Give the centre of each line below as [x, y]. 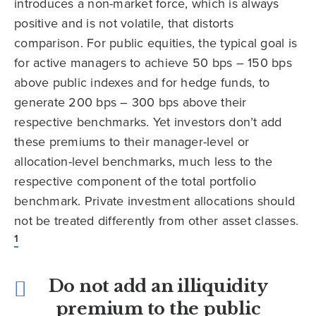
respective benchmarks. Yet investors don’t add [148, 122]
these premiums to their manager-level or [132, 142]
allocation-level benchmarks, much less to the [144, 162]
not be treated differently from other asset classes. [156, 221]
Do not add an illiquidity [158, 286]
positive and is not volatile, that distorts [124, 24]
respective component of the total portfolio [135, 182]
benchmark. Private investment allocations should [154, 201]
